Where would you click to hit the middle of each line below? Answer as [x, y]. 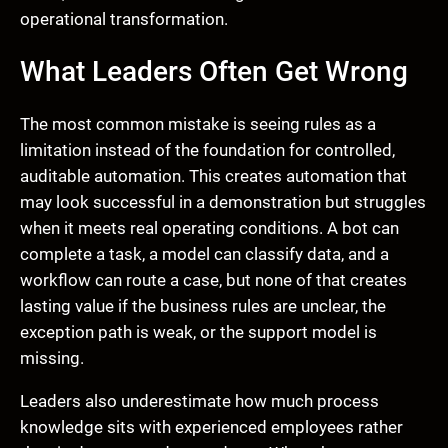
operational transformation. [124, 18]
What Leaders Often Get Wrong [214, 71]
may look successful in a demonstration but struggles [223, 201]
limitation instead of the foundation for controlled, [207, 149]
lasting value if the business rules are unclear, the [203, 305]
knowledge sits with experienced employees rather [211, 426]
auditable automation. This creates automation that [213, 175]
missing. [52, 357]
